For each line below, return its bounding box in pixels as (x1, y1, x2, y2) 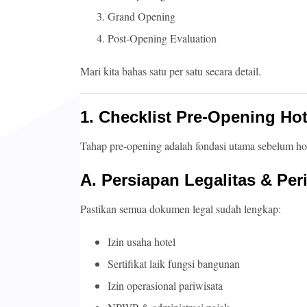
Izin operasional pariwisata (108, 278, 223, 293)
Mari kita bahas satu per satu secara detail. (80, 64, 261, 79)
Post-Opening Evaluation (108, 31, 217, 46)
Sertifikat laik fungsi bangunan (108, 256, 240, 271)
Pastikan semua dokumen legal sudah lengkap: (80, 201, 281, 217)
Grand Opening (108, 9, 175, 24)
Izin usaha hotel (108, 234, 175, 249)
